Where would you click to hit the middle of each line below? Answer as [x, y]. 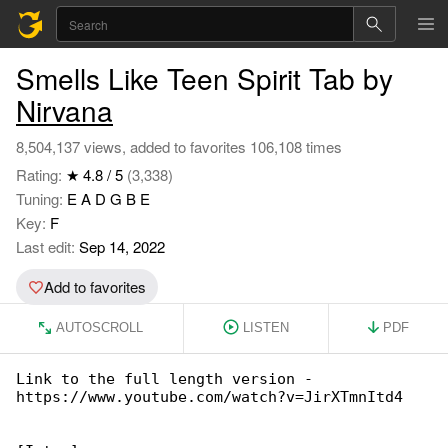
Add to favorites [95, 286]
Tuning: [41, 198]
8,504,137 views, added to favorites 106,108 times [179, 146]
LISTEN [265, 327]
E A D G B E [108, 198]
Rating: [41, 174]
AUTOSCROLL [100, 327]
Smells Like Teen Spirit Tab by [204, 78]
